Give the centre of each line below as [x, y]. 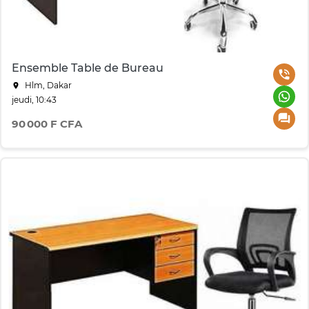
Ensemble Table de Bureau [88, 68]
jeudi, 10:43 [34, 100]
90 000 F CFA [47, 124]
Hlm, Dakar [47, 86]
